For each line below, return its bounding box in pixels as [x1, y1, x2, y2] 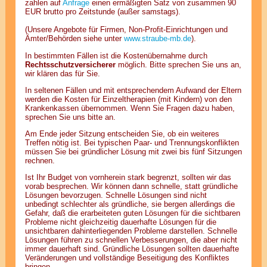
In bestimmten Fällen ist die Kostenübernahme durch [24, 51, 207, 60]
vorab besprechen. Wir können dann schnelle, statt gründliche [24, 182, 238, 191]
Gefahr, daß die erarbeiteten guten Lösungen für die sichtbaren [24, 209, 240, 218]
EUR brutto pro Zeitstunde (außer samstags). [24, 7, 181, 17]
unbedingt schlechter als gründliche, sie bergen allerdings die [24, 200, 235, 209]
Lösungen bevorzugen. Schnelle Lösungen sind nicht [24, 191, 207, 200]
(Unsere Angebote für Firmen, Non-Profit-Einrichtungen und [24, 25, 228, 35]
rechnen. [24, 156, 55, 166]
